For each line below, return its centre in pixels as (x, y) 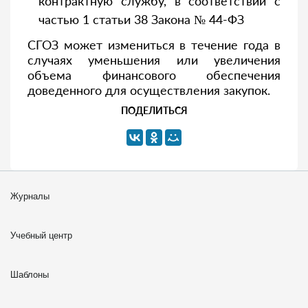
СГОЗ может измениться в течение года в (154, 45)
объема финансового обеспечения (154, 75)
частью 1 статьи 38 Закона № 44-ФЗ (141, 19)
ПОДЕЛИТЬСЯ (154, 110)
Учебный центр (41, 235)
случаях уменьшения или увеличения (154, 60)
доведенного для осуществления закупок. (149, 90)
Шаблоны (30, 275)
